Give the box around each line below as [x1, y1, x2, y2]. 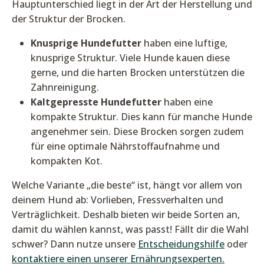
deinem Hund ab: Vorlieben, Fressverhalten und [12, 193, 223, 207]
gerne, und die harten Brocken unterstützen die [31, 66, 245, 80]
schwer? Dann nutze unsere [12, 237, 138, 251]
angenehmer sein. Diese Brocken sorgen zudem [31, 125, 244, 138]
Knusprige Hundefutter [31, 37, 141, 50]
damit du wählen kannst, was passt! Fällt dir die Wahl [12, 223, 249, 236]
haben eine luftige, [141, 37, 227, 50]
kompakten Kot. [31, 154, 103, 168]
